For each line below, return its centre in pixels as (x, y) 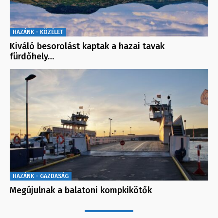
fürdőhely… (32, 56)
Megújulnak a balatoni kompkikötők (81, 191)
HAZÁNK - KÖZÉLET (38, 32)
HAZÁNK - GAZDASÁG (41, 176)
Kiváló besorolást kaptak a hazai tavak (87, 46)
